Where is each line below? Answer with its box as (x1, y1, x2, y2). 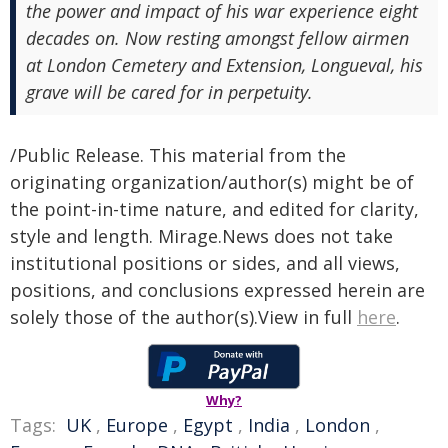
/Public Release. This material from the (10, 143, 346, 167)
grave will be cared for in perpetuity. (26, 80, 313, 104)
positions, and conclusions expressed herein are (10, 278, 425, 302)
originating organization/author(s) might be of (10, 170, 414, 194)
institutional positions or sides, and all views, (10, 251, 400, 275)
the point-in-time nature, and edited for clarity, (10, 197, 419, 221)
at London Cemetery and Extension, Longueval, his (26, 53, 423, 77)
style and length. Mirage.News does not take (10, 224, 393, 248)
